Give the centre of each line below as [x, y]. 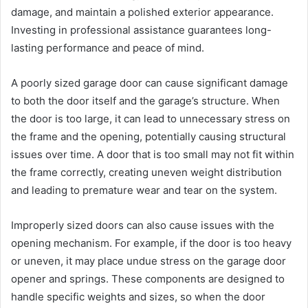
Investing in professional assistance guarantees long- [141, 30]
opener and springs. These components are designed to [148, 278]
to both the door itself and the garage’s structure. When [145, 100]
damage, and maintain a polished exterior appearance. [142, 12]
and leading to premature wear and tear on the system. [144, 190]
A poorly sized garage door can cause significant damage [150, 82]
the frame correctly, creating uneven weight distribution [146, 172]
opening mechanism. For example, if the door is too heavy [151, 243]
